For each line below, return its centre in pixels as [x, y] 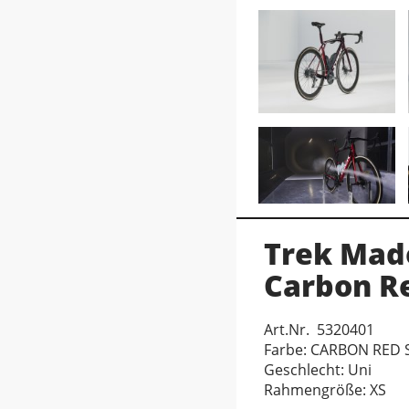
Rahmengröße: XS [325, 389]
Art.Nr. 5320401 [319, 329]
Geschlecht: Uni [318, 369]
